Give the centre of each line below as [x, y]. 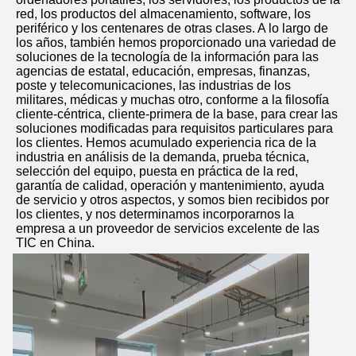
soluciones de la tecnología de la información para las [167, 57]
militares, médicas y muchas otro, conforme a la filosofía [172, 100]
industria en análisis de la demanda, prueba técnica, [163, 157]
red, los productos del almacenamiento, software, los [163, 14]
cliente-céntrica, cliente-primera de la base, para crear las [177, 114]
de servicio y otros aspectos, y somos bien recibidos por [172, 200]
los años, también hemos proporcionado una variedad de [176, 43]
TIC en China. [55, 243]
